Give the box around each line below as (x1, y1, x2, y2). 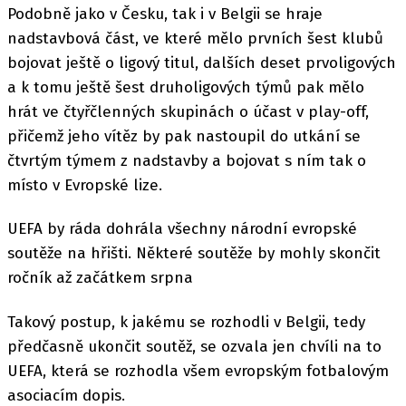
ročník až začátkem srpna (7, 268, 193, 288)
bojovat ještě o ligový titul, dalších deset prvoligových (7, 53, 396, 72)
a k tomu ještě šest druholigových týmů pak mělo (7, 78, 364, 97)
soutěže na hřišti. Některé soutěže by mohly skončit (7, 244, 381, 264)
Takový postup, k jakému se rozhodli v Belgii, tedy (7, 312, 365, 332)
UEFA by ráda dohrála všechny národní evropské (7, 219, 357, 239)
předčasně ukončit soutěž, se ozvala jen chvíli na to (7, 336, 382, 356)
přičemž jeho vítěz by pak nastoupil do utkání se (7, 127, 361, 146)
